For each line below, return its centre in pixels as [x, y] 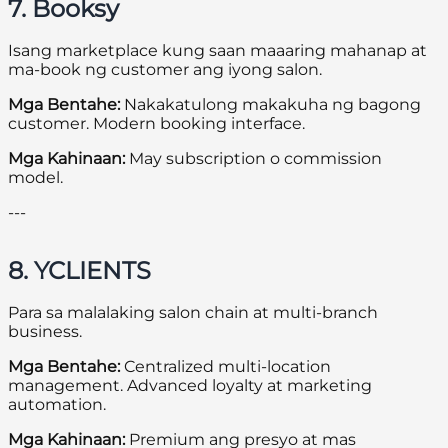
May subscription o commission [253, 159]
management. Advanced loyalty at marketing [190, 386]
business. [45, 332]
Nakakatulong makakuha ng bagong [270, 105]
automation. [57, 405]
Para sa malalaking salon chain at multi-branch [193, 313]
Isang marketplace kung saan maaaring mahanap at [217, 51]
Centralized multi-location [225, 367]
